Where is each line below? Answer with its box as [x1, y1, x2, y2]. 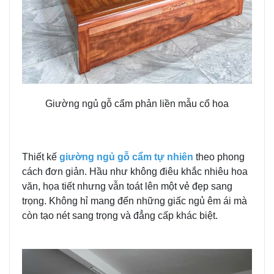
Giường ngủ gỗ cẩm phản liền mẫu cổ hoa [45, 98, 229, 109]
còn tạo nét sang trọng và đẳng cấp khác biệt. [22, 210, 218, 221]
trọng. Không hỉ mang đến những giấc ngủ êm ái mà [22, 196, 247, 207]
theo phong [193, 152, 245, 163]
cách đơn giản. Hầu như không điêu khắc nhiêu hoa [22, 166, 248, 177]
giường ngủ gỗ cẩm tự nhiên [57, 152, 193, 163]
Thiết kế [22, 152, 57, 163]
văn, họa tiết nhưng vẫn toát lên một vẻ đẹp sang [22, 181, 232, 192]
